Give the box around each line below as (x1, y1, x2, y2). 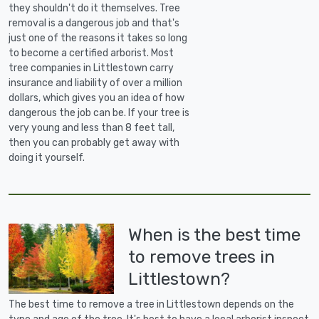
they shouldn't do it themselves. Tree (9, 2, 180, 15)
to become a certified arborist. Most (9, 47, 174, 60)
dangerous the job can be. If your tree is (9, 107, 189, 120)
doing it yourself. (9, 152, 85, 164)
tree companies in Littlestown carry (9, 62, 174, 75)
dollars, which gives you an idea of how (9, 92, 184, 105)
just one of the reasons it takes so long (9, 32, 187, 45)
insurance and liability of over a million (9, 77, 182, 90)
